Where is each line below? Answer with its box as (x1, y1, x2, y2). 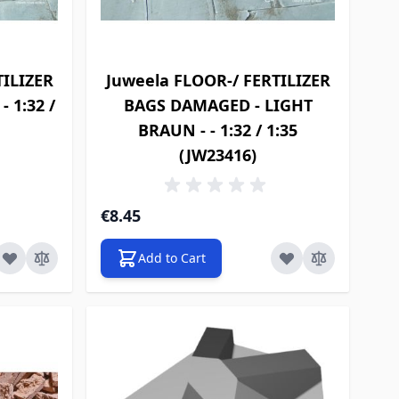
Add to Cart (138, 248, 207, 266)
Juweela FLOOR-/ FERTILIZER (105, 69, 330, 91)
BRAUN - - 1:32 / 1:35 (138, 118, 298, 141)
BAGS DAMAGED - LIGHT (123, 94, 313, 116)
